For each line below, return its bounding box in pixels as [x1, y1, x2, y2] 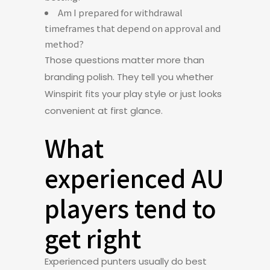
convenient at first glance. [45, 104, 163, 117]
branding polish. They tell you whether [45, 71, 213, 83]
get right [45, 221, 141, 256]
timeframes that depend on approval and [45, 22, 221, 34]
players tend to [45, 190, 216, 225]
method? [45, 37, 84, 50]
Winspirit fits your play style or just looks [45, 87, 222, 100]
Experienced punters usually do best [45, 255, 207, 268]
